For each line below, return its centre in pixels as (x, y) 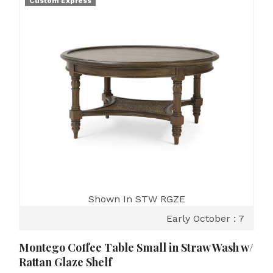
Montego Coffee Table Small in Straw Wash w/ (136, 247)
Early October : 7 (205, 218)
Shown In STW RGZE (136, 199)
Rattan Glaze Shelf (66, 262)
